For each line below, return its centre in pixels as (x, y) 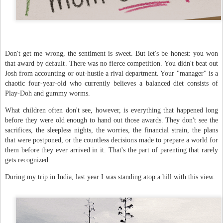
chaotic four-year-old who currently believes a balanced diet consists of (111, 83)
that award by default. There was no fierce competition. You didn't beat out (111, 63)
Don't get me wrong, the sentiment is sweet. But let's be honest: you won (111, 53)
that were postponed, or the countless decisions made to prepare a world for (111, 140)
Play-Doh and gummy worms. (48, 93)
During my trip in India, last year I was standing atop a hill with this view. (110, 177)
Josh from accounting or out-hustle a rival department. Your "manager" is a (111, 73)
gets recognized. (28, 160)
